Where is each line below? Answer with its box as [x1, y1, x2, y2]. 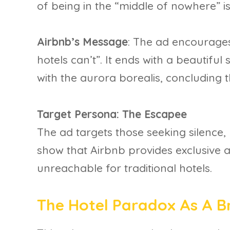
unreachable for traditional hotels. [37, 161, 212, 175]
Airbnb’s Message [37, 35, 128, 49]
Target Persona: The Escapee [37, 107, 187, 121]
